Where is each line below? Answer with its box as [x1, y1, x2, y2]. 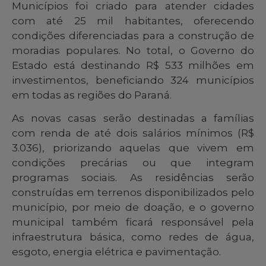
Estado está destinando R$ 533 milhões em [12, 59, 254, 71]
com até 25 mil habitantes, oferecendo [12, 14, 254, 27]
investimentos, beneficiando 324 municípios [12, 74, 254, 86]
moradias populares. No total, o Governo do [12, 44, 254, 56]
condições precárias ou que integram [12, 157, 254, 169]
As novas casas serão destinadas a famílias [12, 112, 254, 125]
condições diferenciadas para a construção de [12, 29, 254, 42]
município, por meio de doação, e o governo [12, 201, 254, 214]
